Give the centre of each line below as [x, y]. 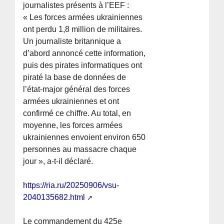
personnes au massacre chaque [80, 149]
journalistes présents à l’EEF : [76, 5]
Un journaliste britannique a [72, 41]
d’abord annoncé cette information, [84, 53]
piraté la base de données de [75, 77]
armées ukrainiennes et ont [71, 101]
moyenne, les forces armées [73, 125]
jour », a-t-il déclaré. [58, 161]
